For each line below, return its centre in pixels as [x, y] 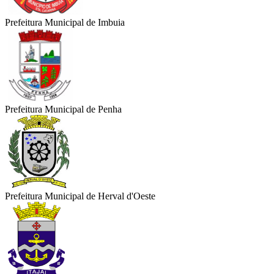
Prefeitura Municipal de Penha [63, 109]
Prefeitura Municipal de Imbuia [65, 23]
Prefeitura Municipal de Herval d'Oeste [80, 196]
